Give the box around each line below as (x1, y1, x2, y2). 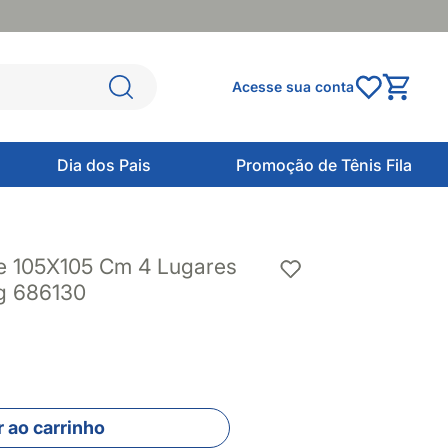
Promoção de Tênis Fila (235, 154, 412, 175)
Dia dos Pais (57, 154, 152, 175)
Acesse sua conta (232, 78, 354, 95)
